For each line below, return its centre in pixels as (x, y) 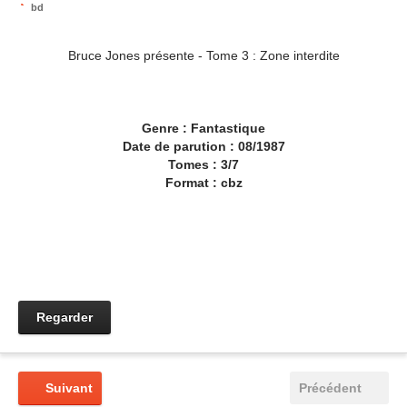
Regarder (65, 317)
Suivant (69, 388)
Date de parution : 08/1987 (203, 146)
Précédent (330, 388)
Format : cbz (203, 183)
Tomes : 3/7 (203, 164)
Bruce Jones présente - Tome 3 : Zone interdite (203, 55)
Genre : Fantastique (203, 128)
